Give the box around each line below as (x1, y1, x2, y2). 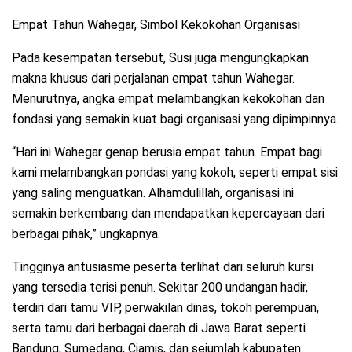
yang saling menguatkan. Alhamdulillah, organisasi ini (12, 185, 294, 201)
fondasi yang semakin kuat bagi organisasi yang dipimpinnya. (12, 112, 339, 127)
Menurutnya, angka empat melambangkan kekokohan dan (12, 91, 324, 107)
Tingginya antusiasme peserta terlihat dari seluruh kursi (12, 259, 313, 275)
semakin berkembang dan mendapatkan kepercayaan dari (12, 206, 324, 222)
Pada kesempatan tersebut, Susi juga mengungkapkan (12, 50, 309, 66)
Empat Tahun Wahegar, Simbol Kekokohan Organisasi (12, 17, 300, 33)
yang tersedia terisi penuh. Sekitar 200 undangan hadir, (12, 280, 308, 295)
